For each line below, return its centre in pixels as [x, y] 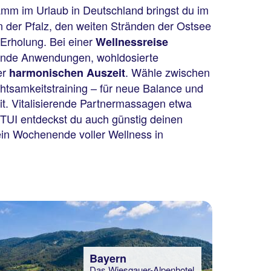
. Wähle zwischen [168, 72]
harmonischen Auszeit [67, 73]
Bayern [108, 258]
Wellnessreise [132, 42]
